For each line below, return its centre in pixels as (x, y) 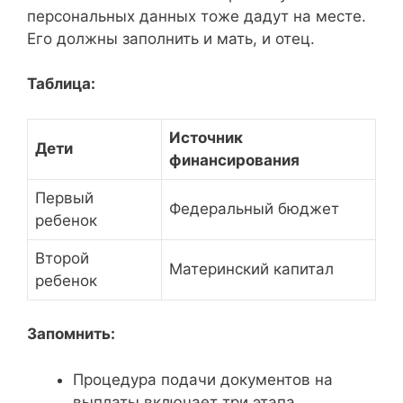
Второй (62, 258)
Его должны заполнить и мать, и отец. (171, 38)
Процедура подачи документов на (203, 379)
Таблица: (61, 84)
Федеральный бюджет (254, 208)
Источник (206, 137)
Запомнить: (71, 334)
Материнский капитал (251, 269)
